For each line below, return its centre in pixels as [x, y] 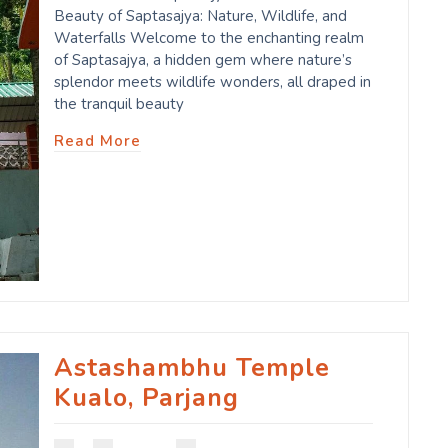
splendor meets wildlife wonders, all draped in [212, 81]
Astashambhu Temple [192, 368]
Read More [97, 140]
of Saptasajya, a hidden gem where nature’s [203, 59]
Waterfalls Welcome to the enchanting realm [209, 37]
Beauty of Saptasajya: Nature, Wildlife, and [200, 15]
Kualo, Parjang [146, 398]
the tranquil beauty [119, 103]
